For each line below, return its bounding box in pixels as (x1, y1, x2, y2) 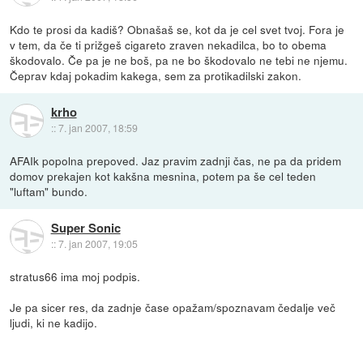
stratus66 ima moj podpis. (10, 268, 141, 285)
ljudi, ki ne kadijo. (10, 314, 98, 331)
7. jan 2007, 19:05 (58, 237, 138, 251)
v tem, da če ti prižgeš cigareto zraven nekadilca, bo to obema (10, 36, 327, 53)
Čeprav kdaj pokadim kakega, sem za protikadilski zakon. (10, 67, 302, 84)
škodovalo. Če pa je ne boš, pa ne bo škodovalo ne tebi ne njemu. (10, 52, 348, 69)
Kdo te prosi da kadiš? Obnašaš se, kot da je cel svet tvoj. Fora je (10, 21, 345, 38)
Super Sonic (50, 219, 121, 237)
